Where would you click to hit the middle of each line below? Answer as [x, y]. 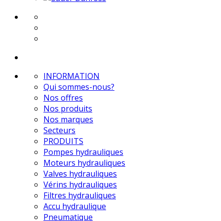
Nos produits [68, 108]
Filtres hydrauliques [80, 195]
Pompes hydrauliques [83, 152]
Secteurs [59, 130]
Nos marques [68, 119]
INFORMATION [72, 76]
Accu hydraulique [75, 206]
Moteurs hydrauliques [84, 163]
